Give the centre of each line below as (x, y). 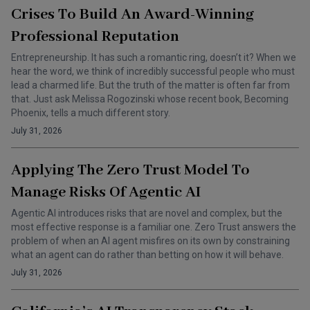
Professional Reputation (95, 37)
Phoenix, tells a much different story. (91, 113)
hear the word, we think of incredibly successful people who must (153, 71)
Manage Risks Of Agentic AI (106, 192)
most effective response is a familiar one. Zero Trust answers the (154, 227)
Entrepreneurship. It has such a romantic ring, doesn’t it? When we (154, 57)
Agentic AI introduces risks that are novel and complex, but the (147, 213)
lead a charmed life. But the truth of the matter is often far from (151, 85)
